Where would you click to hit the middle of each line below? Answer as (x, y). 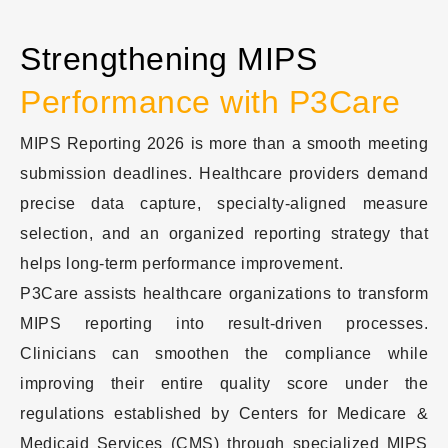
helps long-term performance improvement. (181, 263)
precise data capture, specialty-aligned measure (224, 203)
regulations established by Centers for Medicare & (224, 413)
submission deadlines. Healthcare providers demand (224, 173)
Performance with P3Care (210, 101)
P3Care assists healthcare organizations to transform (224, 293)
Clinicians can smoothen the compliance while (224, 353)
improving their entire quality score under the (224, 383)
